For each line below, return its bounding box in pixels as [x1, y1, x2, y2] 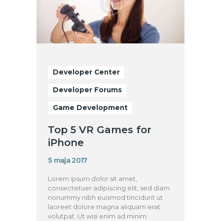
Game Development [52, 104, 128, 111]
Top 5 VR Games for [48, 124, 152, 136]
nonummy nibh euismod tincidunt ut [48, 193, 163, 201]
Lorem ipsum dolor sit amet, [48, 174, 138, 183]
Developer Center [52, 68, 120, 76]
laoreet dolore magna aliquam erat [48, 202, 161, 211]
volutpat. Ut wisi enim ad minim [48, 212, 147, 220]
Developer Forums [52, 86, 122, 94]
